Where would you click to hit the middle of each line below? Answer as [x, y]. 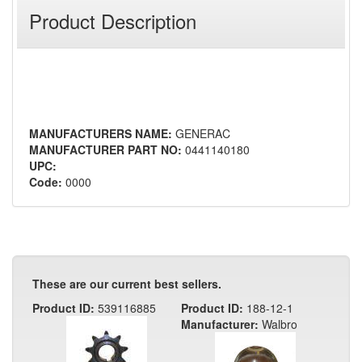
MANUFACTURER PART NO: [105, 150]
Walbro [280, 324]
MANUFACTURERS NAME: [101, 134]
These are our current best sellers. [127, 284]
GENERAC [203, 134]
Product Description [113, 21]
